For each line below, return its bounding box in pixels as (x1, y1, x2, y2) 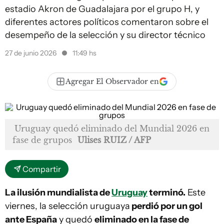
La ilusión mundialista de (5, 187, 111, 198)
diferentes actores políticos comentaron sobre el (5, 16, 208, 27)
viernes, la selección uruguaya (5, 200, 130, 211)
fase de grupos (12, 135, 72, 145)
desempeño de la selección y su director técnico (5, 29, 205, 40)
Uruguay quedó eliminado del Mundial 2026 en (14, 123, 209, 133)
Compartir (22, 164, 61, 174)
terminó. (147, 187, 185, 198)
